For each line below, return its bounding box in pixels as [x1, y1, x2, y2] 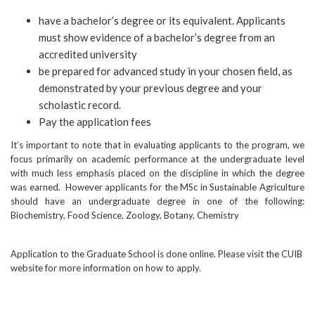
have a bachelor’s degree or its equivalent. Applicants [39, 13, 285, 27]
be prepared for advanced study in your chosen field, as [39, 64, 292, 77]
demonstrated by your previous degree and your [39, 81, 262, 94]
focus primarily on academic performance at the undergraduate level [11, 153, 304, 165]
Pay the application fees [39, 115, 151, 128]
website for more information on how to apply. [11, 262, 201, 274]
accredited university [39, 47, 137, 60]
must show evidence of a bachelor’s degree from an [39, 30, 275, 44]
